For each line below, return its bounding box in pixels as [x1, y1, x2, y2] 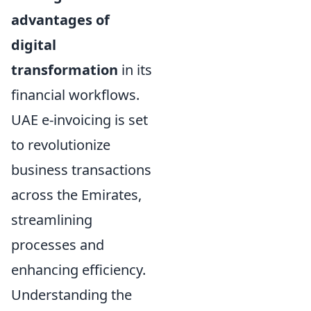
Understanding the [11, 285, 132, 304]
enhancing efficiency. [11, 260, 146, 279]
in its [118, 60, 152, 79]
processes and [11, 235, 104, 254]
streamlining [11, 210, 92, 229]
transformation [11, 60, 118, 79]
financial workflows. [11, 85, 140, 104]
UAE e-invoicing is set [11, 110, 148, 129]
